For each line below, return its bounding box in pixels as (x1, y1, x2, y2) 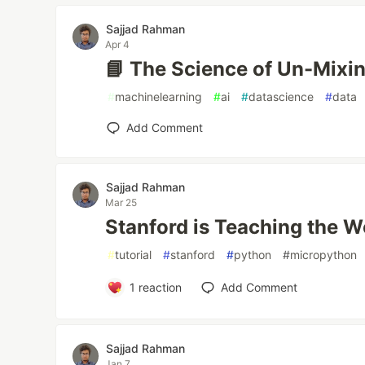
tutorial (115, 248, 152, 262)
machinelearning (115, 90, 203, 103)
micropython (290, 248, 358, 262)
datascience (248, 90, 314, 103)
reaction (134, 280, 182, 294)
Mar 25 (105, 196, 138, 209)
